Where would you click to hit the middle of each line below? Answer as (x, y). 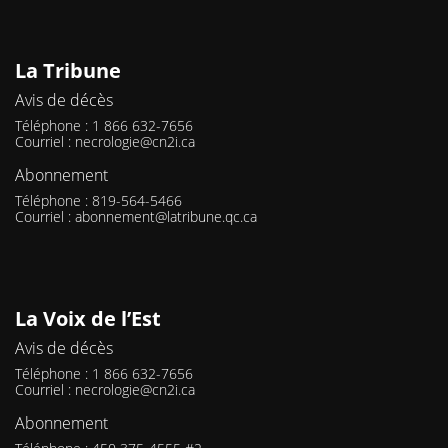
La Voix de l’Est (88, 319)
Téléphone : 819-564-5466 (98, 201)
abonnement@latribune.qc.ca (166, 217)
